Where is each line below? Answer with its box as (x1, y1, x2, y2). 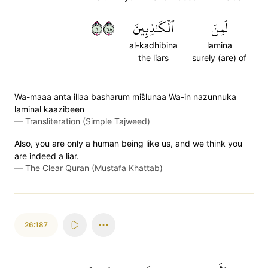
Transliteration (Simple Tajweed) (25, 116, 150, 126)
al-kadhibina (129, 40, 178, 50)
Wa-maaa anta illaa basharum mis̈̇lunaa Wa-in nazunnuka (14, 92, 236, 102)
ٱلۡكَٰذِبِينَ (133, 16, 174, 41)
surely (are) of (192, 53, 246, 63)
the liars (138, 53, 169, 63)
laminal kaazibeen (14, 104, 84, 114)
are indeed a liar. (14, 151, 79, 161)
